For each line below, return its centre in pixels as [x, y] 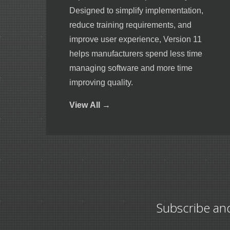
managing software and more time [131, 68]
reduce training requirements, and [130, 25]
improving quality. [101, 82]
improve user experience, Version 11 [136, 39]
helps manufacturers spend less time [136, 53]
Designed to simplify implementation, [136, 10]
